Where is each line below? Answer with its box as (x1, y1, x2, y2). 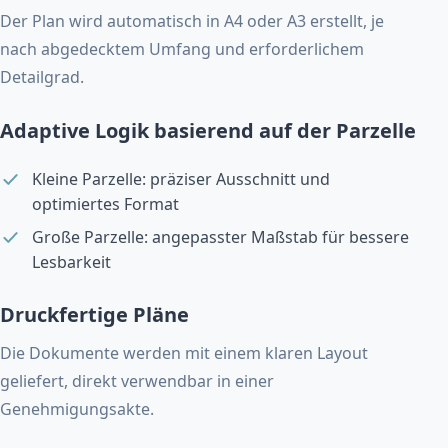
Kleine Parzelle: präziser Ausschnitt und (32, 168, 330, 191)
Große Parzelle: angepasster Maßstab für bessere (32, 226, 409, 249)
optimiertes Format (32, 193, 179, 216)
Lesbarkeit (32, 251, 111, 274)
